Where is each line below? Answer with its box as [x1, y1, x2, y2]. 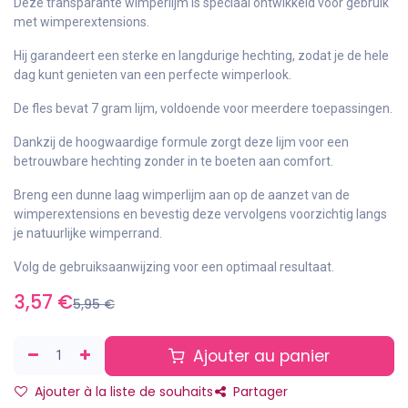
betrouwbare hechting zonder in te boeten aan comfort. [14, 153, 333, 168]
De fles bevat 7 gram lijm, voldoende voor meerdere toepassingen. [14, 100, 393, 116]
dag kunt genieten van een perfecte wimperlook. [14, 66, 291, 82]
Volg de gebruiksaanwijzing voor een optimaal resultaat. [14, 259, 334, 274]
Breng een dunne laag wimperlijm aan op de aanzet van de [14, 187, 350, 202]
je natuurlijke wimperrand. [14, 225, 162, 240]
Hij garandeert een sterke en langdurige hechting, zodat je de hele [14, 47, 389, 63]
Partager [229, 382, 288, 401]
